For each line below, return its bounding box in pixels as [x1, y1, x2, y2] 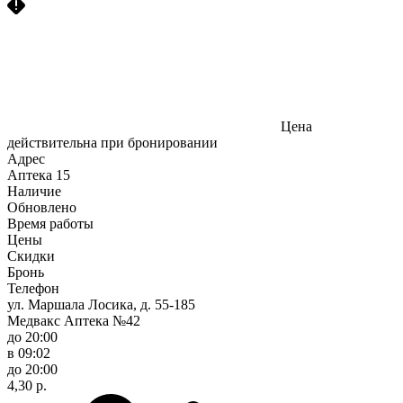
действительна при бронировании [7, 134, 218, 150]
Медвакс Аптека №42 [7, 312, 140, 328]
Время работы [7, 215, 94, 231]
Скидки [7, 247, 55, 264]
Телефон [7, 280, 59, 296]
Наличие [7, 183, 61, 199]
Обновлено [7, 199, 76, 215]
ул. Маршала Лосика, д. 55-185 [7, 296, 195, 312]
